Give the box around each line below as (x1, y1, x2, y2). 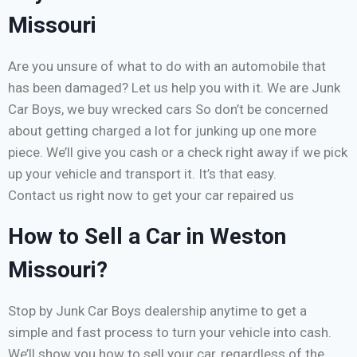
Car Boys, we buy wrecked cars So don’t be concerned (8, 100, 328, 117)
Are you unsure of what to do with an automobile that (8, 57, 326, 74)
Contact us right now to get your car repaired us (8, 186, 297, 203)
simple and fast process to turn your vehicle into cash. (8, 324, 331, 340)
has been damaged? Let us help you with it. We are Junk (8, 79, 340, 96)
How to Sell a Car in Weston (8, 222, 286, 249)
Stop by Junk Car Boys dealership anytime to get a (8, 302, 307, 319)
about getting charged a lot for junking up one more (8, 122, 316, 139)
